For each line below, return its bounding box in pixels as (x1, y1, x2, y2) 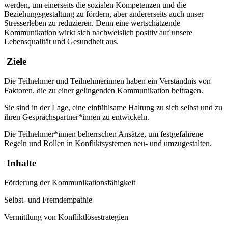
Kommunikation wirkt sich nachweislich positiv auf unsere (4, 28, 192, 37)
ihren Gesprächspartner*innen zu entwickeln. (4, 112, 149, 121)
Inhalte (4, 157, 36, 168)
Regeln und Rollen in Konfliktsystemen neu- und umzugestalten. (4, 138, 212, 148)
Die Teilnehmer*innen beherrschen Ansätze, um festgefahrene (4, 129, 203, 138)
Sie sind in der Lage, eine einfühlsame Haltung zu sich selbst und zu (4, 103, 222, 112)
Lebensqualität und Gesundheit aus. (4, 37, 119, 46)
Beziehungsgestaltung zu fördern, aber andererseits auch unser (4, 10, 204, 19)
